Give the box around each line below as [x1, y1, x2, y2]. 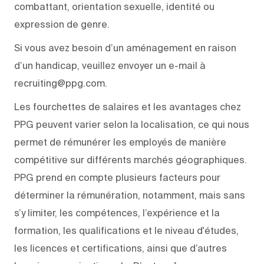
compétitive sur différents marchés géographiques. [14, 154, 247, 165]
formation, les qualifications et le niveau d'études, [14, 225, 239, 236]
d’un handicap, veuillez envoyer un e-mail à [14, 60, 206, 71]
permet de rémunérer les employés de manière [14, 136, 226, 147]
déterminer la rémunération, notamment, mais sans [14, 189, 245, 200]
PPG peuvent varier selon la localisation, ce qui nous [14, 118, 249, 130]
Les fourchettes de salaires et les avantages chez [14, 101, 241, 112]
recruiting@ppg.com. [14, 77, 107, 88]
